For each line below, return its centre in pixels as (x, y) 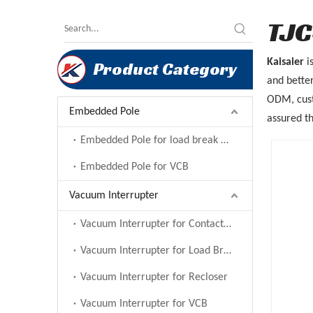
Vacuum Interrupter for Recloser (154, 277)
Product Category (165, 69)
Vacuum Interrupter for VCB (144, 304)
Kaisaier (285, 62)
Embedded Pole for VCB (134, 167)
